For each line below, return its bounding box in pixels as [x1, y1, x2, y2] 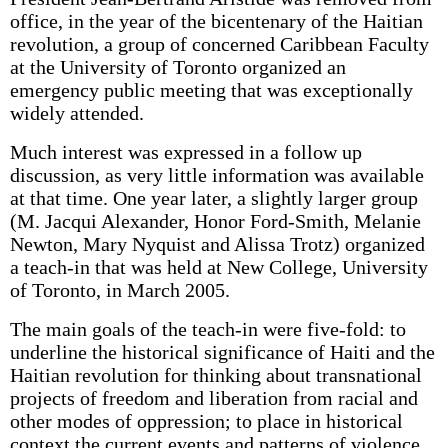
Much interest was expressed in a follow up [9, 141, 362, 163]
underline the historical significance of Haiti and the [9, 341, 435, 363]
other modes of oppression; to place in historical [9, 410, 403, 432]
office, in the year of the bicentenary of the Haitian [9, 10, 423, 32]
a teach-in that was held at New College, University [9, 256, 428, 278]
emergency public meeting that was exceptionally [9, 79, 413, 101]
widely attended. [9, 102, 144, 124]
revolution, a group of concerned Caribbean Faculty [9, 33, 429, 55]
